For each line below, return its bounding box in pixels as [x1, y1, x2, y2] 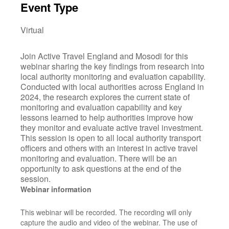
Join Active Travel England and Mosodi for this [20, 50, 188, 62]
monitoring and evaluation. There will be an [20, 152, 177, 164]
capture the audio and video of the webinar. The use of [20, 217, 197, 227]
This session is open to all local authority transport [20, 132, 201, 144]
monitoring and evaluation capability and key [20, 101, 182, 113]
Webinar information [20, 184, 91, 194]
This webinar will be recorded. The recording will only [20, 207, 192, 217]
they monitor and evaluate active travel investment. [20, 122, 203, 133]
